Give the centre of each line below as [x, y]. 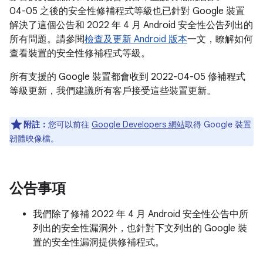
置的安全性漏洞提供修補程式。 [99, 242]
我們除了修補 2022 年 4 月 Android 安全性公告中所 [141, 214]
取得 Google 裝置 [218, 124]
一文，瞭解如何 [220, 39]
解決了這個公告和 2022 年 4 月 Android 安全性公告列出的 [131, 25]
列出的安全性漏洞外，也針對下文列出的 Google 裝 [140, 228]
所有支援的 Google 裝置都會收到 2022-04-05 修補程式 [127, 77]
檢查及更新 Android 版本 [136, 39]
